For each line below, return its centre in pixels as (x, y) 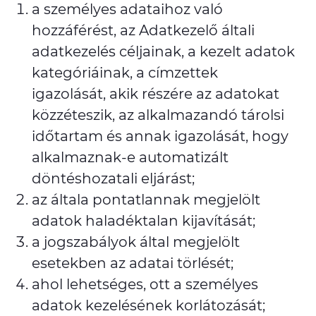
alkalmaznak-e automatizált (130, 157)
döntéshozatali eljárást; (113, 178)
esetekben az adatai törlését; (133, 263)
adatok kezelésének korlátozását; (148, 305)
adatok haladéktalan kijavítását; (144, 221)
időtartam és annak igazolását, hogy (160, 136)
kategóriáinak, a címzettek (125, 73)
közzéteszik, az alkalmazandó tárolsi (158, 115)
